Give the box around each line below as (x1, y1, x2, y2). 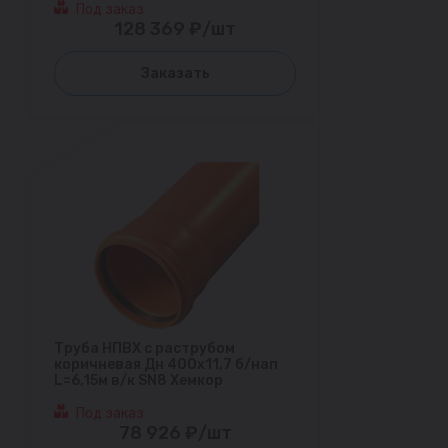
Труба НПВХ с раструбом (54, 340, 235, 358)
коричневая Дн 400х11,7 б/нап (54, 356, 278, 374)
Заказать (140, 65, 210, 83)
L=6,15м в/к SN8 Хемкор (54, 372, 223, 390)
